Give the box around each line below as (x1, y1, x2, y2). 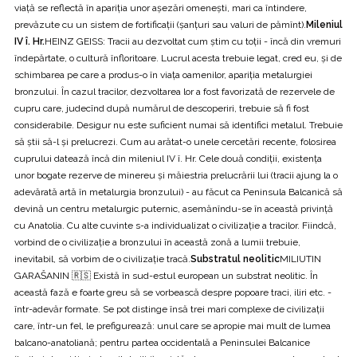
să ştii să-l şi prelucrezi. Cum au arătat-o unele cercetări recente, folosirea (14, 135, 336, 147)
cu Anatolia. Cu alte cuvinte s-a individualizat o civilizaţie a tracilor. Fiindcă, (14, 219, 336, 231)
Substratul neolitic (190, 253, 280, 265)
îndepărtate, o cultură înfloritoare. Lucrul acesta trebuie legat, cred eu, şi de (14, 52, 342, 64)
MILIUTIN (280, 253, 321, 265)
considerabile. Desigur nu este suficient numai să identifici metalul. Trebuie (14, 119, 343, 131)
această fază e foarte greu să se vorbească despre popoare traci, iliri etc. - (14, 286, 331, 298)
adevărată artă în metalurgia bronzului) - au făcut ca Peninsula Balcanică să (14, 186, 343, 198)
